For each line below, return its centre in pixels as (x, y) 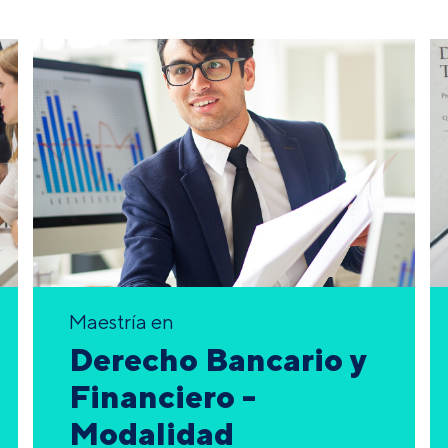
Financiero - (162, 396)
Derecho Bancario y (218, 359)
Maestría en (121, 322)
